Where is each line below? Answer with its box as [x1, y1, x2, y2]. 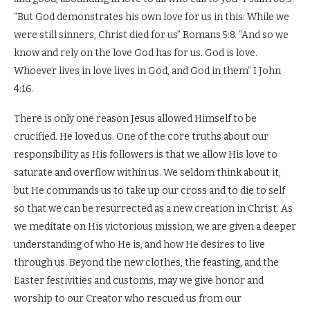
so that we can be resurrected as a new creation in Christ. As [14, 203, 293, 215]
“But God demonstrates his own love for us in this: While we [14, 11, 289, 23]
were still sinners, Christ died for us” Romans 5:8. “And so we [14, 29, 289, 41]
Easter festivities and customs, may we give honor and [14, 275, 264, 286]
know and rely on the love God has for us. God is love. [14, 47, 257, 59]
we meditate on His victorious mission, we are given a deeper [14, 221, 296, 232]
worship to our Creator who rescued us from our [14, 293, 241, 304]
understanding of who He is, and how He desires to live [14, 239, 265, 250]
